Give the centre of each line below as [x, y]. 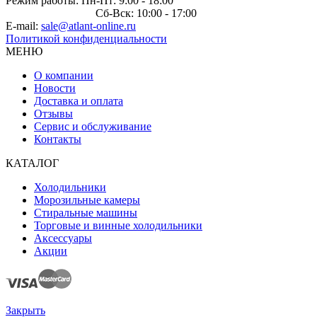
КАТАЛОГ [32, 163]
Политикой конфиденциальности [86, 38]
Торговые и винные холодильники [118, 225]
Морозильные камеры [87, 200]
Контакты [58, 139]
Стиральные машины [86, 212]
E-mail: [23, 25]
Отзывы [53, 113]
